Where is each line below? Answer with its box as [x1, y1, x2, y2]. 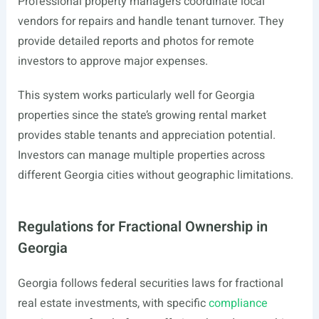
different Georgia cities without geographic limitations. [17, 167, 293, 184]
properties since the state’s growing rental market [17, 107, 266, 124]
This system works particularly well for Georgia [17, 87, 255, 104]
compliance [208, 295, 268, 312]
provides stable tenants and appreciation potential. [17, 127, 276, 144]
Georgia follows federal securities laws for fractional [17, 275, 283, 292]
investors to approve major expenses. [17, 53, 208, 70]
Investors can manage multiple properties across [17, 147, 265, 164]
